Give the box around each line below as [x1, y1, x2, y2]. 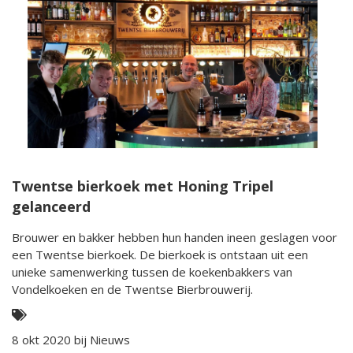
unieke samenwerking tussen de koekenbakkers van [12, 264, 292, 281]
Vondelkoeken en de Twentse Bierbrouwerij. [12, 281, 253, 298]
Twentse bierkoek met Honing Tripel [12, 176, 273, 196]
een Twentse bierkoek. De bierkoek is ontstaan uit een [12, 247, 308, 263]
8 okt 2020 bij [12, 332, 90, 348]
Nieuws [90, 332, 130, 348]
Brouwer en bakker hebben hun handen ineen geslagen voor [12, 229, 337, 246]
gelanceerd [12, 197, 91, 217]
